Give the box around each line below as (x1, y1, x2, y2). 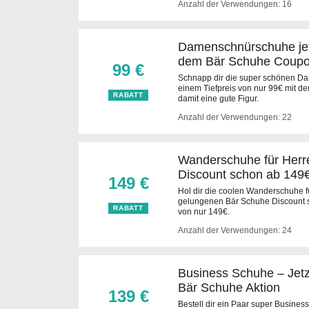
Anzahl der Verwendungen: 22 (178, 112, 292, 122)
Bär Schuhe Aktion (178, 281, 280, 295)
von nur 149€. (178, 207, 230, 217)
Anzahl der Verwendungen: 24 (178, 226, 292, 235)
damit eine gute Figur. (178, 94, 259, 103)
